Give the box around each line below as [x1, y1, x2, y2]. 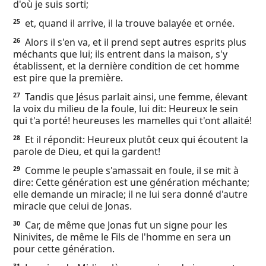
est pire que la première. [13, 71, 123, 84]
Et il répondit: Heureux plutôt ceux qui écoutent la [23, 133, 248, 146]
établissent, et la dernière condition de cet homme [13, 59, 239, 72]
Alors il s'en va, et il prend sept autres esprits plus [23, 36, 246, 49]
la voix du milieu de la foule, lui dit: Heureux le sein [13, 102, 238, 115]
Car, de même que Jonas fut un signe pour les [23, 218, 227, 232]
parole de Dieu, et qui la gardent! [13, 145, 160, 158]
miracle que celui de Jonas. [13, 199, 132, 213]
